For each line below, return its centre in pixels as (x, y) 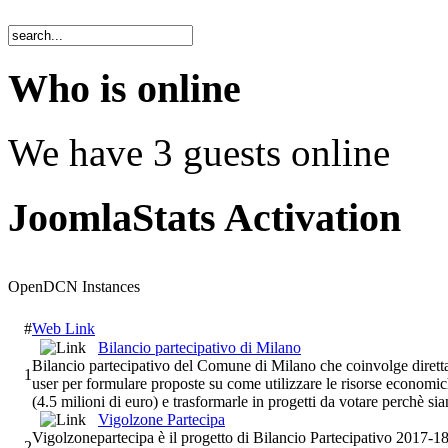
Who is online (124, 88)
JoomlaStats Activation (204, 218)
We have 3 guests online (199, 153)
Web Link (63, 328)
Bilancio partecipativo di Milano (199, 347)
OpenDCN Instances (74, 286)
